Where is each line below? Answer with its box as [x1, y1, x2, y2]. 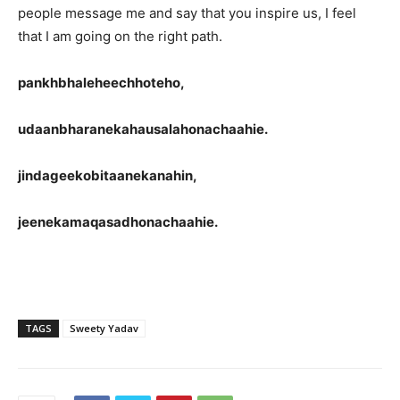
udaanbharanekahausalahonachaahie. [18, 121, 268, 138]
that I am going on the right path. [18, 28, 222, 46]
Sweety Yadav [70, 321, 138, 336]
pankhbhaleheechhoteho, [18, 74, 185, 92]
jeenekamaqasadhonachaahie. [18, 213, 218, 231]
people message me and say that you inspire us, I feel [18, 4, 356, 22]
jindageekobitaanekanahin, [18, 167, 197, 185]
